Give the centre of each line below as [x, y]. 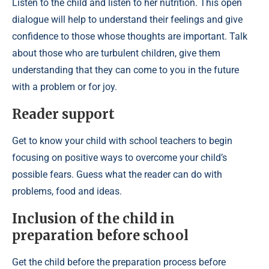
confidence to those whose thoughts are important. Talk [130, 36]
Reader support [63, 114]
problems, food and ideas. [67, 191]
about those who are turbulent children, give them [116, 53]
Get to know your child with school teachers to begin [122, 141]
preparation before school [100, 235]
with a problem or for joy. [65, 87]
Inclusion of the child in [93, 219]
